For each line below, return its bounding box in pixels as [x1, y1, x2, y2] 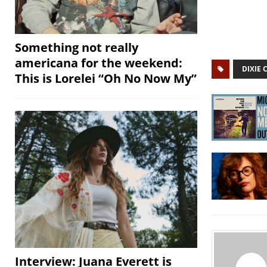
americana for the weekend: [15, 54, 182, 71]
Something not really [15, 39, 138, 55]
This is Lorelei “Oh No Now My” [15, 70, 197, 86]
